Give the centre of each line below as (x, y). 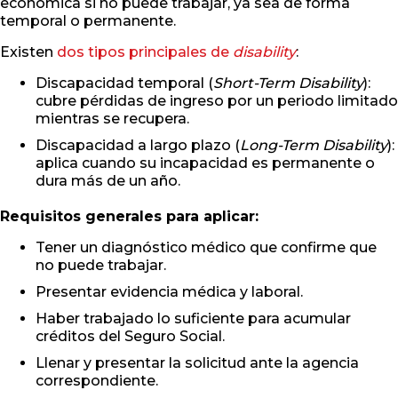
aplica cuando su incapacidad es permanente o (205, 163)
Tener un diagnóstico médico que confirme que (206, 248)
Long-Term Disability (314, 146)
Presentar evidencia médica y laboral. (169, 292)
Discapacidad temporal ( (124, 84)
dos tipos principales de (145, 52)
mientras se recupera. (112, 119)
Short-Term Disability (288, 84)
